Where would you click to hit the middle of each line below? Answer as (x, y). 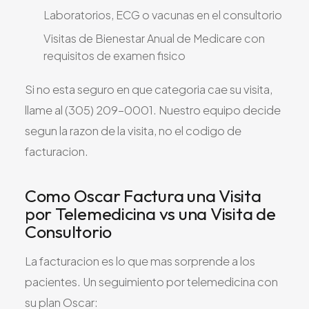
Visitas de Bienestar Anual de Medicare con (154, 38)
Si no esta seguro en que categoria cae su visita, (149, 90)
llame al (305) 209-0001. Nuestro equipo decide (153, 110)
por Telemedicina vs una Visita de (150, 214)
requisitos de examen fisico (114, 55)
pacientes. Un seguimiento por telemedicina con (151, 282)
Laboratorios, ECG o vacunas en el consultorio (163, 14)
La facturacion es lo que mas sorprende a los (140, 261)
